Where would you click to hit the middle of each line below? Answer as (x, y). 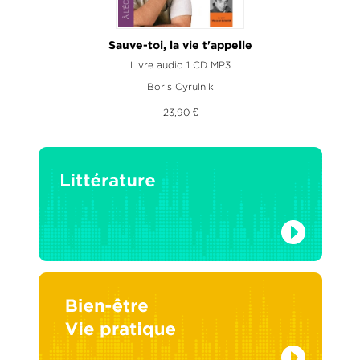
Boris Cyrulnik (180, 86)
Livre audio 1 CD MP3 (180, 64)
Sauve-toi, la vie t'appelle (180, 45)
